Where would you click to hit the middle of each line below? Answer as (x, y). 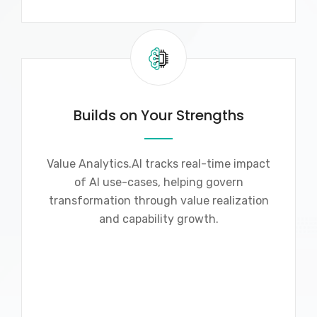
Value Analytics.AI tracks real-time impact (158, 163)
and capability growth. (158, 219)
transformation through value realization (158, 200)
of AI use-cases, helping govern (158, 182)
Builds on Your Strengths (158, 115)
